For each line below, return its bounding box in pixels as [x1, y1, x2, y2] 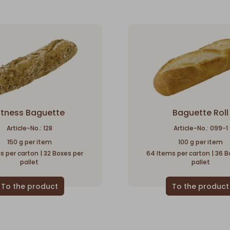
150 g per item [7, 137, 52, 146]
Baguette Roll [172, 106, 229, 119]
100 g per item [178, 137, 223, 146]
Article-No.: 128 [6, 123, 52, 132]
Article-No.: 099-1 [173, 123, 228, 132]
